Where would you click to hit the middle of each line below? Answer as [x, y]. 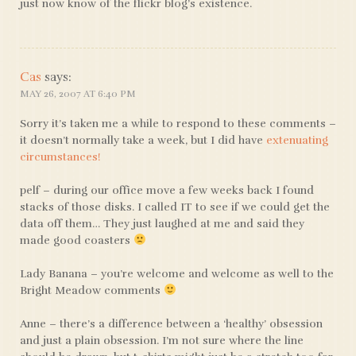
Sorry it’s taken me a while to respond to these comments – [178, 124]
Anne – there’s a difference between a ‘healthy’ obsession [171, 324]
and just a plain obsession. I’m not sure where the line [162, 341]
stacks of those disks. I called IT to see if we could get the [175, 207]
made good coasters [77, 240]
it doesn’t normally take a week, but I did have [143, 140]
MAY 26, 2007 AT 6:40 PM [78, 94]
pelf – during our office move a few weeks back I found [167, 190]
